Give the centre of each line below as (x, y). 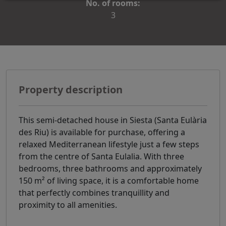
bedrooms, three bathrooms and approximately (110, 169)
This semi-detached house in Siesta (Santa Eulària (113, 120)
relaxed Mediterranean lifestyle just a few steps (109, 145)
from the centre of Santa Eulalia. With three (101, 157)
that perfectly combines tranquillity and (94, 193)
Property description (71, 90)
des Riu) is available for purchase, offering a (102, 132)
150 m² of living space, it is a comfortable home (109, 181)
